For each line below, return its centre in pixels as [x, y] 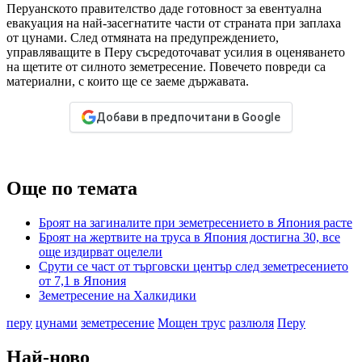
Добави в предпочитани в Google [188, 118]
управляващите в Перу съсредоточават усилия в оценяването [176, 53]
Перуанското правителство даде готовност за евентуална [164, 9]
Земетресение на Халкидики [118, 296]
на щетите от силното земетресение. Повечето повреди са [166, 67]
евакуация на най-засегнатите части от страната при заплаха [174, 23]
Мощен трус [192, 323]
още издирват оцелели [101, 252]
